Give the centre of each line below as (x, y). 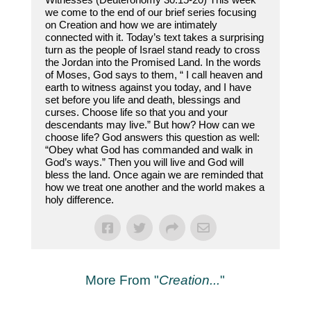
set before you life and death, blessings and (142, 100)
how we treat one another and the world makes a (154, 187)
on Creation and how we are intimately (131, 25)
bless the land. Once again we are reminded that (154, 175)
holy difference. (79, 200)
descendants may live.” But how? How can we (150, 125)
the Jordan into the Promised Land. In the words (153, 62)
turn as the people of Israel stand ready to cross (152, 50)
